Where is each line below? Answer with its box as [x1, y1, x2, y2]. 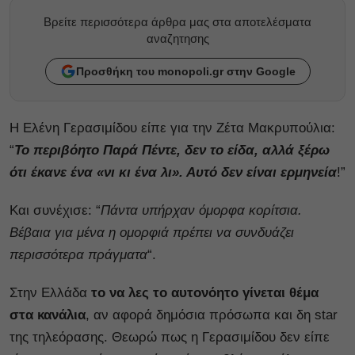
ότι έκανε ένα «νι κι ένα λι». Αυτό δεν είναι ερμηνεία [10, 164, 337, 180]
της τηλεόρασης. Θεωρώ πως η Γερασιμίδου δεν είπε [10, 329, 330, 345]
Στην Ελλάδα [10, 284, 91, 300]
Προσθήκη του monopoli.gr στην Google [75, 64, 296, 78]
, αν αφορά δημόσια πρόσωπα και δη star [86, 307, 338, 323]
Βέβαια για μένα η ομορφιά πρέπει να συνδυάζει [10, 224, 294, 240]
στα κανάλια [10, 307, 86, 323]
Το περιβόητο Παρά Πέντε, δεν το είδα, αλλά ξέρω [14, 142, 330, 158]
